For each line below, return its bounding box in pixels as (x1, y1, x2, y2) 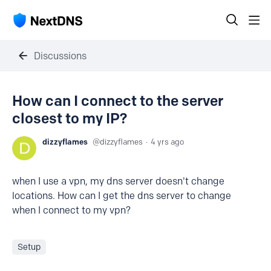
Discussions (34, 50, 87, 62)
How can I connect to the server (12, 92, 223, 109)
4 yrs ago (151, 137, 184, 146)
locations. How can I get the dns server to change (12, 190, 231, 201)
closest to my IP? (12, 109, 127, 127)
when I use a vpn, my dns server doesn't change (12, 175, 224, 187)
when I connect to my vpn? (12, 204, 131, 216)
